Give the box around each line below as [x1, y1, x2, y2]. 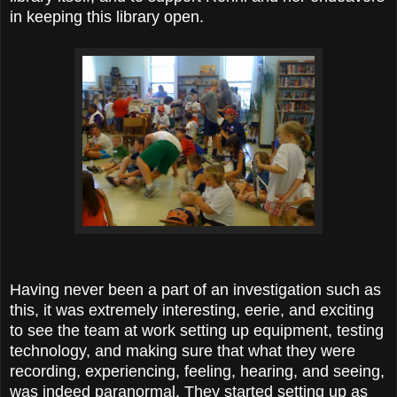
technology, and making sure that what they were [10, 341, 355, 360]
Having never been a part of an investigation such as [10, 280, 381, 299]
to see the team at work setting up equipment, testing [10, 321, 384, 339]
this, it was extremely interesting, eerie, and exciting [10, 300, 374, 319]
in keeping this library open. [10, 7, 208, 26]
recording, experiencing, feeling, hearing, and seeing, [10, 362, 385, 380]
